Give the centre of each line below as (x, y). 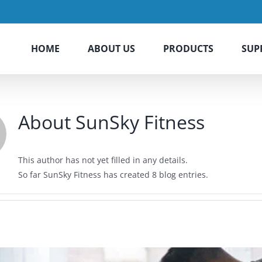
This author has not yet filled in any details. (103, 160)
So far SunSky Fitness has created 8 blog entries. (113, 175)
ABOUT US (111, 48)
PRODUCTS (188, 48)
